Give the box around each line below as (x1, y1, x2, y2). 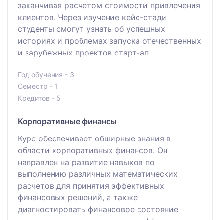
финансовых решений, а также (18, 192, 137, 202)
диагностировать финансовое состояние (18, 204, 178, 214)
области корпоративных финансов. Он (18, 145, 167, 155)
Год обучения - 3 (18, 70, 74, 79)
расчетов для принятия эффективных (18, 180, 164, 191)
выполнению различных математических (18, 168, 178, 179)
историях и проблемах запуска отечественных (18, 35, 201, 46)
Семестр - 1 (18, 82, 58, 90)
